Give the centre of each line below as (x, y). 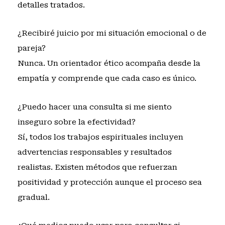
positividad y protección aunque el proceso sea (109, 182)
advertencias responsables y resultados (94, 152)
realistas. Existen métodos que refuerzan (97, 167)
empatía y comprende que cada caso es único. (107, 79)
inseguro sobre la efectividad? (76, 122)
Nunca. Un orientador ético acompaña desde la (109, 64)
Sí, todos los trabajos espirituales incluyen (100, 137)
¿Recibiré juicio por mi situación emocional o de (112, 33)
